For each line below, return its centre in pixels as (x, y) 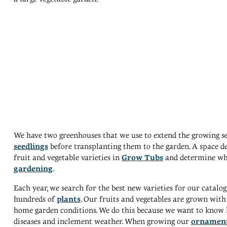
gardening (33, 169)
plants (68, 199)
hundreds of (35, 199)
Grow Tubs (142, 158)
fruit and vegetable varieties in (67, 158)
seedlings (31, 147)
